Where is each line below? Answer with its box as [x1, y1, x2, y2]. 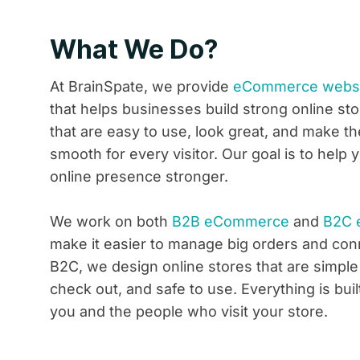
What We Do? [50, 34, 218, 65]
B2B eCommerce [172, 213, 289, 230]
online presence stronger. [50, 168, 228, 185]
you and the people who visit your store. [50, 303, 328, 320]
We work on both [50, 213, 172, 230]
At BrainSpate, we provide [50, 78, 233, 95]
